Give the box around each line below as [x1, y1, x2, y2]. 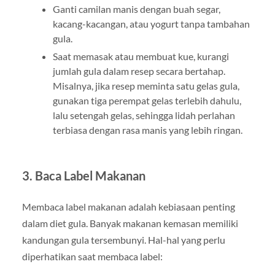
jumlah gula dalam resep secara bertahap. [52, 64, 225, 77]
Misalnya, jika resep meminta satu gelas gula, [52, 79, 239, 91]
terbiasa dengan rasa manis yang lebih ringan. [52, 123, 242, 136]
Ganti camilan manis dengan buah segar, [52, 2, 220, 15]
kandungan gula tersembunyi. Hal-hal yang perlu [21, 233, 225, 246]
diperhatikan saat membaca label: [21, 250, 163, 262]
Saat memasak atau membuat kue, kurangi [52, 50, 229, 62]
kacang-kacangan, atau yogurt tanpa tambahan [52, 17, 250, 29]
